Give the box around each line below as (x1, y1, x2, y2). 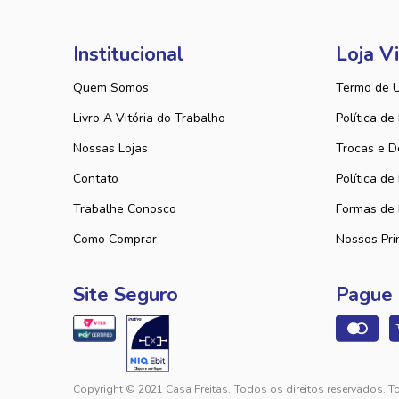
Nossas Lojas (73, 140, 148, 157)
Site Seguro (73, 281, 178, 308)
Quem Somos (73, 79, 149, 96)
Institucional (73, 41, 183, 68)
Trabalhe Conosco (73, 200, 176, 217)
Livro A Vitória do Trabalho (73, 110, 225, 126)
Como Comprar (73, 231, 157, 248)
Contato (73, 170, 118, 187)
